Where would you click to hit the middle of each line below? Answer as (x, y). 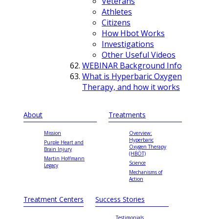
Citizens (116, 22)
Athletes (117, 11)
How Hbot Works (133, 33)
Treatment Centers (54, 199)
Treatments (127, 114)
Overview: (141, 133)
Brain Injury (58, 149)
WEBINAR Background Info (132, 65)
